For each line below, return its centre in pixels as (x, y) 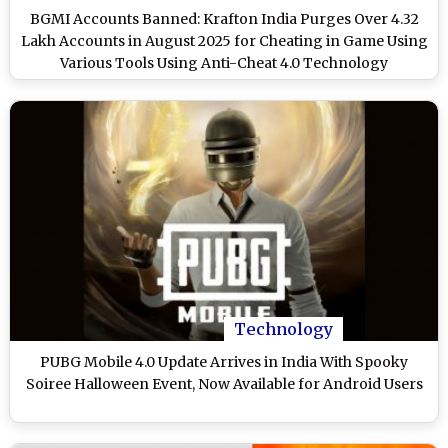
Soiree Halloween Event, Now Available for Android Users (224, 384)
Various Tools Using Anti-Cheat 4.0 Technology (224, 62)
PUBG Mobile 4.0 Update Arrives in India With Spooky (224, 362)
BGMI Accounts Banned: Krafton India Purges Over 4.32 (224, 18)
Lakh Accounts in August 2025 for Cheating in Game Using (224, 40)
